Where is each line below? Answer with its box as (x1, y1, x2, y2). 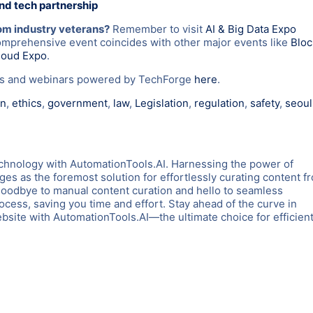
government (48, 96, 108, 110)
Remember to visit (110, 22, 205, 36)
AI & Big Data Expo (205, 22, 296, 36)
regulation (194, 96, 245, 110)
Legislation (135, 96, 189, 110)
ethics (12, 96, 42, 110)
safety (250, 96, 279, 110)
